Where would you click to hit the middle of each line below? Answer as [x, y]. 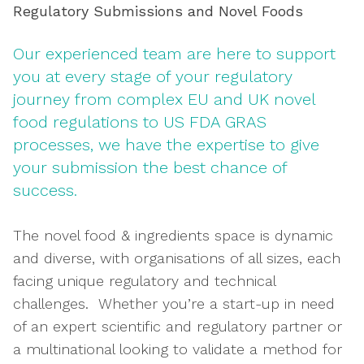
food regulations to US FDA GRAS [140, 122]
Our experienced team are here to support [174, 54]
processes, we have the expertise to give [166, 145]
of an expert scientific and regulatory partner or [178, 326]
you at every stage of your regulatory [153, 76]
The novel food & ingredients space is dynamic [173, 235]
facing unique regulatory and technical [144, 281]
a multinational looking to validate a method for [178, 349]
